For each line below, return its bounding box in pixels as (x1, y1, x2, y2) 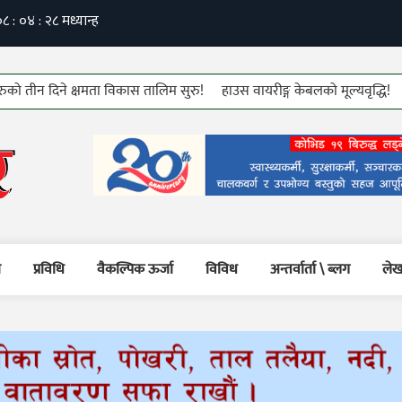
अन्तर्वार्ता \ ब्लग (270, 258, 350, 283)
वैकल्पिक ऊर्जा (97, 258, 173, 283)
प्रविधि (33, 258, 65, 283)
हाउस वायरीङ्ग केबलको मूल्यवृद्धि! (177, 79, 345, 103)
